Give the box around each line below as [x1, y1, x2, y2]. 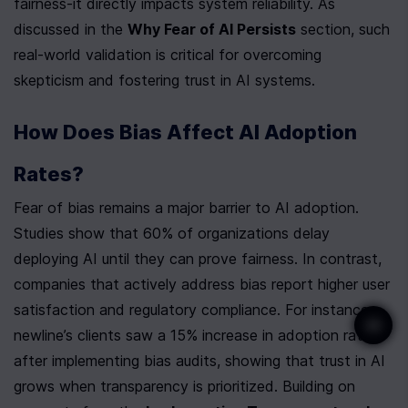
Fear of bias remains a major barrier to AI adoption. [14, 198, 359, 217]
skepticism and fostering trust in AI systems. [14, 70, 315, 89]
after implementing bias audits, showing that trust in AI [14, 351, 385, 370]
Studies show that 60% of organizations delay [14, 223, 330, 242]
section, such [296, 19, 390, 38]
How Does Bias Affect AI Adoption [14, 119, 357, 144]
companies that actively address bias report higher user [14, 274, 390, 293]
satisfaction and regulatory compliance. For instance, [14, 300, 372, 319]
